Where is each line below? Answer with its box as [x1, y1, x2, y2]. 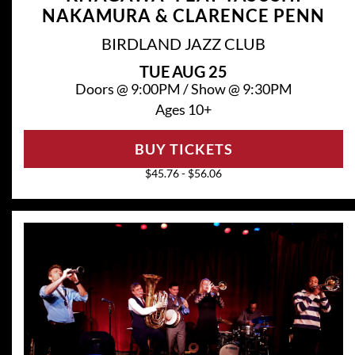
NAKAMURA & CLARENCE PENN [42, 4, 325, 26]
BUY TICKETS [134, 139, 233, 158]
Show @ [190, 79, 242, 97]
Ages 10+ [155, 100, 212, 118]
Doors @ [74, 79, 131, 97]
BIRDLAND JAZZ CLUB [101, 33, 265, 53]
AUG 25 [172, 61, 227, 81]
